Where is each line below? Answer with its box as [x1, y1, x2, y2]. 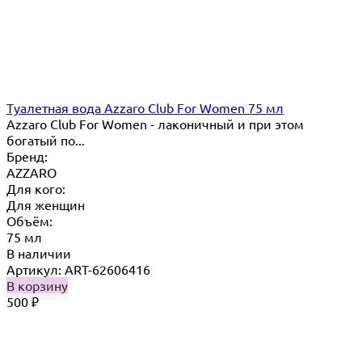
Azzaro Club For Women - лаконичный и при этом [6, 115, 304, 132]
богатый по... [6, 131, 85, 148]
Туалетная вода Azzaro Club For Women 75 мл [6, 99, 284, 116]
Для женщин [6, 196, 85, 213]
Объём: [6, 212, 53, 229]
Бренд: [6, 147, 48, 164]
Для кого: [6, 179, 65, 196]
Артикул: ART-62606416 [6, 260, 150, 277]
